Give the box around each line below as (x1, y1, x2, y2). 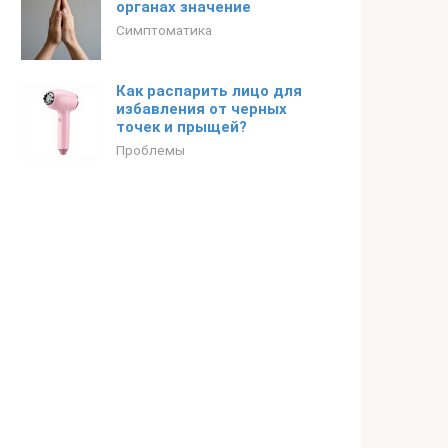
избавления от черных (116, 100, 287, 118)
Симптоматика (116, 22, 212, 38)
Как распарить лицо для (116, 82, 302, 100)
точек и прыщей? (116, 118, 247, 136)
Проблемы (116, 142, 185, 158)
